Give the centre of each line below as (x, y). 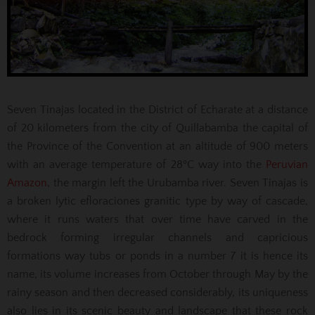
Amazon (27, 182)
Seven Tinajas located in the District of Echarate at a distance (157, 109)
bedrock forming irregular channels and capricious (157, 237)
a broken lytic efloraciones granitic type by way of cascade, (157, 201)
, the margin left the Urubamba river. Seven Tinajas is (178, 182)
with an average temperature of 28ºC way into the (136, 164)
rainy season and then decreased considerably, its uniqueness (157, 292)
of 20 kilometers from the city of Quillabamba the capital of (157, 128)
